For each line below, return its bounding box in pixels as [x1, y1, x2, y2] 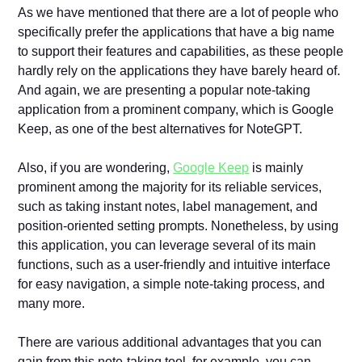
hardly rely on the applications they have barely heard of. [18, 63, 341, 78]
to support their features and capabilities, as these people [18, 44, 344, 58]
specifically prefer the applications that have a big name [18, 24, 335, 39]
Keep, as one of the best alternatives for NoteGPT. [18, 121, 303, 136]
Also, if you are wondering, [18, 160, 174, 175]
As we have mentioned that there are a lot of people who [18, 5, 339, 19]
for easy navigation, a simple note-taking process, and [18, 276, 326, 291]
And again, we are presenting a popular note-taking [18, 82, 311, 97]
